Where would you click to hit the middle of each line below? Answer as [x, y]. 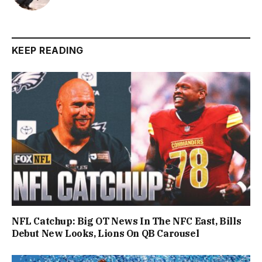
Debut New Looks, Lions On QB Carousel [106, 233]
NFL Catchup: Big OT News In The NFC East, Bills [127, 221]
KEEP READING [48, 50]
